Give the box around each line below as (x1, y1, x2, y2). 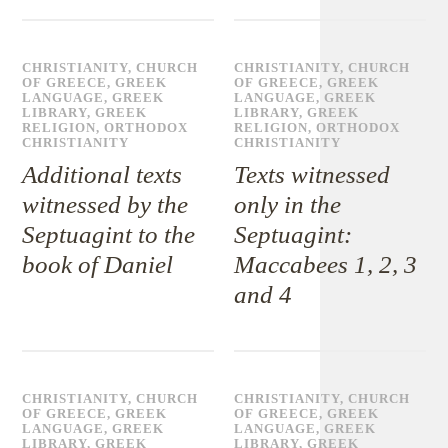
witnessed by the (22, 191, 189, 218)
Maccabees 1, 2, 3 (234, 251, 418, 278)
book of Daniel (22, 251, 174, 278)
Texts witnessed (234, 161, 391, 188)
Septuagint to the (22, 221, 196, 248)
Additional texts (22, 161, 183, 188)
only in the (234, 191, 342, 218)
